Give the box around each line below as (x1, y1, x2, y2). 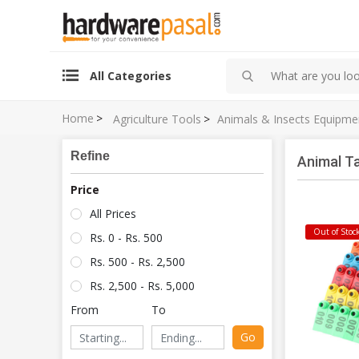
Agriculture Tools (113, 111, 201, 127)
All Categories (90, 68, 171, 84)
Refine (71, 149, 110, 163)
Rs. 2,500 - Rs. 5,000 (90, 278, 195, 294)
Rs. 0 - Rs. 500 (90, 230, 163, 246)
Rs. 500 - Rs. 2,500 (90, 254, 185, 270)
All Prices (90, 206, 136, 222)
